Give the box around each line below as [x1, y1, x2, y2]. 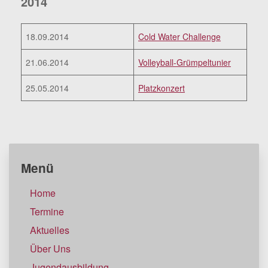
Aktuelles [30, 223, 69, 237]
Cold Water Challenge [138, 31, 221, 43]
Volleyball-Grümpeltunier [138, 56, 231, 69]
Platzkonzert [138, 82, 185, 95]
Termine [30, 205, 64, 219]
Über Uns [30, 242, 71, 256]
